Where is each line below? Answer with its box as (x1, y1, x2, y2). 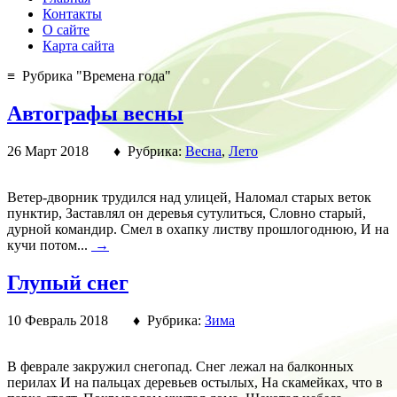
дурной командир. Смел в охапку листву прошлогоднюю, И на (7, 221, 389, 237)
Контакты (43, 6, 102, 21)
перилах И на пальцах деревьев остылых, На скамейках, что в (7, 374, 383, 390)
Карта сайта (43, 38, 114, 53)
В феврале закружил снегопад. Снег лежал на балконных (7, 358, 354, 374)
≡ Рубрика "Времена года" (7, 68, 171, 83)
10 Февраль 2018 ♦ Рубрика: (7, 312, 205, 328)
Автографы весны (7, 101, 183, 125)
